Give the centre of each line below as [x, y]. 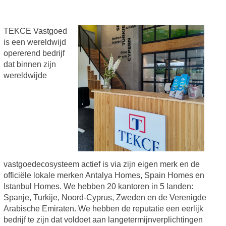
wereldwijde [25, 75]
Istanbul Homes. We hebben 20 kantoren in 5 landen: [98, 186]
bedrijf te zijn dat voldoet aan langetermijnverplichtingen [103, 219]
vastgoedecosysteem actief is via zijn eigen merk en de [101, 164]
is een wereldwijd [35, 42]
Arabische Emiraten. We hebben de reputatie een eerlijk [103, 208]
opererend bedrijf [34, 53]
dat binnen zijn [30, 64]
